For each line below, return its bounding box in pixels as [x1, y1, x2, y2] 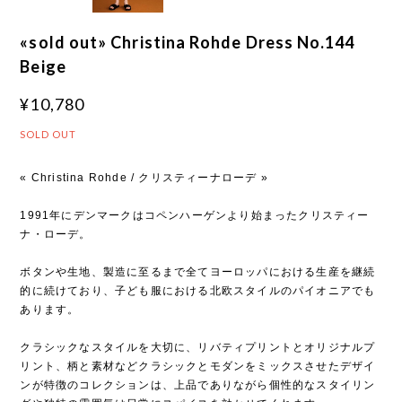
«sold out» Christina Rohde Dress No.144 [20, 31, 355, 52]
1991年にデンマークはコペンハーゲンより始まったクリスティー [20, 208, 370, 222]
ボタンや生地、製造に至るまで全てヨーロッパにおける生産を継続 [20, 265, 376, 278]
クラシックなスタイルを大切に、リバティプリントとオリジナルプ [20, 340, 376, 354]
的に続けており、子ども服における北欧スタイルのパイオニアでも [20, 284, 376, 297]
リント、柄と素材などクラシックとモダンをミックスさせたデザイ [20, 359, 376, 372]
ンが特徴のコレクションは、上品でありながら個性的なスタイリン [20, 378, 376, 391]
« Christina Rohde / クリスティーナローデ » [20, 170, 268, 184]
